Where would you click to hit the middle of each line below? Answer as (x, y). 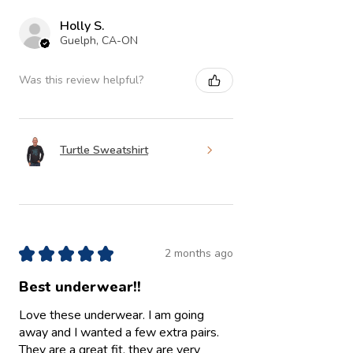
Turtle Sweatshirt (104, 150)
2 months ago (199, 254)
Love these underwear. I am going (111, 315)
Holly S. (82, 26)
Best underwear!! (80, 286)
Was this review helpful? (81, 80)
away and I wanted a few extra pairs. (119, 332)
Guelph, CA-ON (99, 40)
